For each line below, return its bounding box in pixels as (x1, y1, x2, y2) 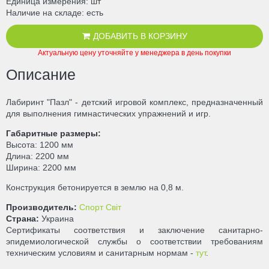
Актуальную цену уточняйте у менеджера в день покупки (38, 48, 231, 57)
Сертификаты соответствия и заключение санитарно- (6, 225, 263, 235)
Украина (39, 214, 74, 224)
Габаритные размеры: (6, 128, 101, 139)
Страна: (6, 214, 39, 224)
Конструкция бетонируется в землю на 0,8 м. (6, 183, 186, 193)
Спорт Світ (79, 202, 121, 213)
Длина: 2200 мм (6, 151, 69, 162)
